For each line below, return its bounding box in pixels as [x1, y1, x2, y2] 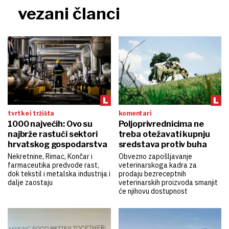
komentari [118, 109, 152, 118]
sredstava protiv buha [118, 140, 207, 150]
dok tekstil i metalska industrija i [8, 169, 110, 179]
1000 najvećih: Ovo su [8, 119, 93, 129]
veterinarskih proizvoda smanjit [118, 178, 218, 188]
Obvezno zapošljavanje [118, 152, 192, 162]
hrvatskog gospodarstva [8, 140, 107, 150]
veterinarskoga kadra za [118, 161, 197, 170]
